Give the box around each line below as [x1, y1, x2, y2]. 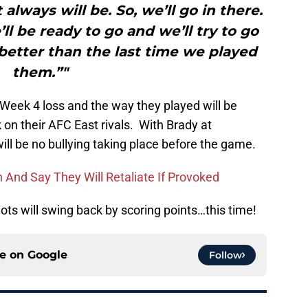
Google [27, 248, 67, 262]
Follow [209, 249, 242, 262]
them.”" [12, 64, 68, 81]
